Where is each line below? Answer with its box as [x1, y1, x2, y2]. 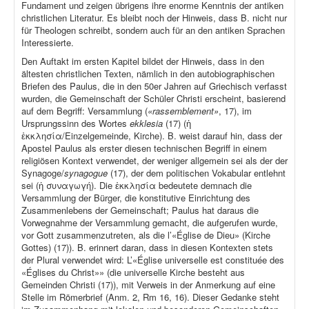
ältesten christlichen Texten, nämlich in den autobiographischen [21, 67, 275, 81]
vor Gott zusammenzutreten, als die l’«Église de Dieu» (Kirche [21, 228, 270, 242]
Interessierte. [21, 36, 74, 50]
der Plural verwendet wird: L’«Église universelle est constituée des [21, 253, 284, 267]
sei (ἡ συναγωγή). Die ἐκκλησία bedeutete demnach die [21, 179, 252, 192]
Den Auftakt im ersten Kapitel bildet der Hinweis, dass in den [21, 54, 264, 68]
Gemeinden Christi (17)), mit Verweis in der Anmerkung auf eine [21, 278, 275, 292]
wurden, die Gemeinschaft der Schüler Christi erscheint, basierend [21, 92, 286, 106]
